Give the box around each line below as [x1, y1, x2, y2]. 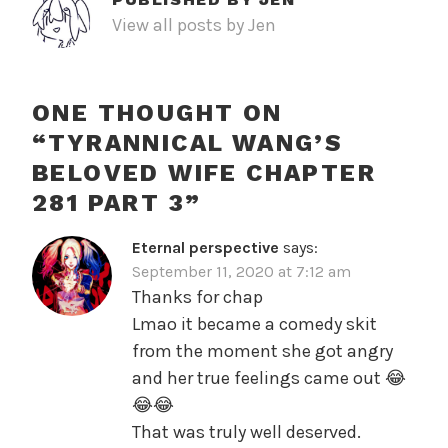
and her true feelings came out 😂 [132, 367, 406, 390]
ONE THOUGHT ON [32, 99, 283, 128]
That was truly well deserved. [132, 421, 361, 444]
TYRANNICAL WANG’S [48, 129, 344, 158]
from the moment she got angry [132, 340, 393, 363]
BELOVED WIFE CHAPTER [32, 159, 376, 188]
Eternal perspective [132, 238, 279, 258]
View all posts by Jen [112, 14, 276, 37]
